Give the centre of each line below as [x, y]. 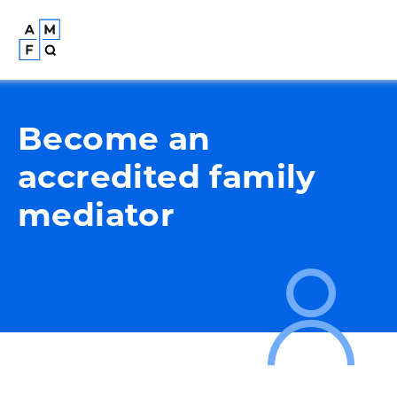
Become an [114, 138]
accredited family [167, 176]
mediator [97, 214]
